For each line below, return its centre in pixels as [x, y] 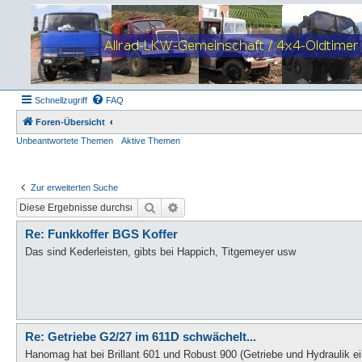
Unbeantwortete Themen [65, 141]
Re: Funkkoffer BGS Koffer [101, 234]
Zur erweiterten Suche [74, 187]
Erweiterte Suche [220, 206]
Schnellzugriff [61, 100]
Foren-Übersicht [70, 122]
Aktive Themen [151, 141]
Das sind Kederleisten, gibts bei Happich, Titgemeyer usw [160, 252]
